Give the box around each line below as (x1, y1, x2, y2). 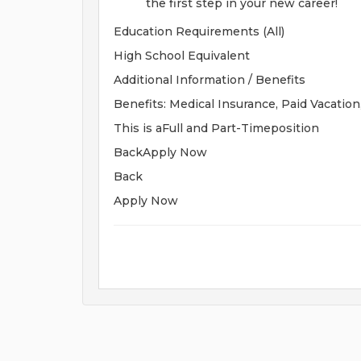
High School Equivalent (114, 48, 250, 63)
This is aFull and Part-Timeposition (114, 121, 319, 135)
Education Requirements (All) (114, 24, 284, 39)
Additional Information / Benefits (114, 73, 305, 87)
